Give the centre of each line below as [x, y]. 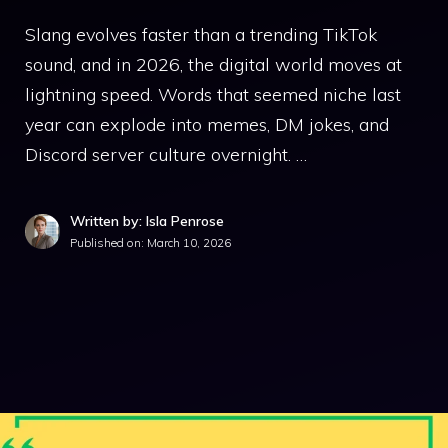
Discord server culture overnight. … [166, 154]
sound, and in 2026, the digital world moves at [213, 64]
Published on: [108, 242]
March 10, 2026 [189, 242]
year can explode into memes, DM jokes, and [207, 124]
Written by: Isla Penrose [147, 221]
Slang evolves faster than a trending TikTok [201, 34]
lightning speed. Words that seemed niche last [213, 94]
